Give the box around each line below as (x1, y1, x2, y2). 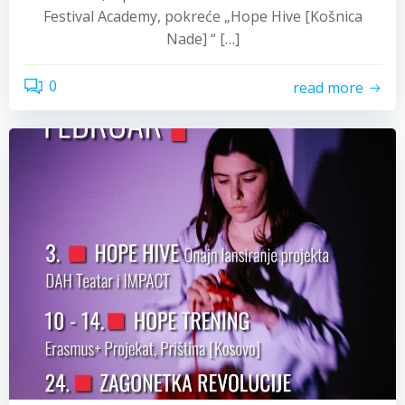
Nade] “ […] (165, 29, 240, 49)
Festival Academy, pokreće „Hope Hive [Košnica (42, 6, 363, 26)
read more (293, 77, 363, 98)
